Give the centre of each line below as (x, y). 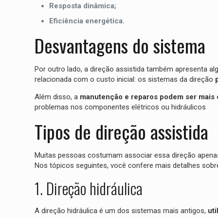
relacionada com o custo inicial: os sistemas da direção (125, 80)
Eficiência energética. (87, 21)
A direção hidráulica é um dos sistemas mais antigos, (120, 211)
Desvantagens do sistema (120, 45)
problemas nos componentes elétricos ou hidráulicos (120, 107)
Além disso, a (56, 97)
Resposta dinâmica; (82, 6)
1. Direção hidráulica (88, 188)
